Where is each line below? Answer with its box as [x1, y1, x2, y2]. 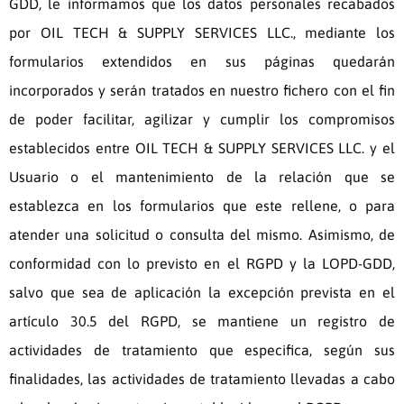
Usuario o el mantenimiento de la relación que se [9, 169, 395, 186]
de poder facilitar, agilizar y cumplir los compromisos [9, 111, 395, 128]
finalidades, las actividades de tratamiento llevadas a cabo [9, 371, 395, 388]
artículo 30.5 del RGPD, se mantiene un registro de [9, 313, 395, 330]
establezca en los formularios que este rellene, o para [9, 197, 395, 215]
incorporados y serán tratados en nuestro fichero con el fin [9, 82, 395, 99]
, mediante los [292, 24, 395, 41]
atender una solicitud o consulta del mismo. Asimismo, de [9, 226, 395, 243]
